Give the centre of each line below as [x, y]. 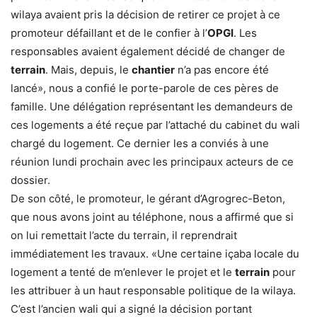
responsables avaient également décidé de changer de [148, 51]
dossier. [30, 180]
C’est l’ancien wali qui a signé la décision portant [131, 309]
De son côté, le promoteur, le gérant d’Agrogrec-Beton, [148, 198]
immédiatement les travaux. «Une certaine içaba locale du [155, 253]
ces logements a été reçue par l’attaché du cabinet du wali [155, 125]
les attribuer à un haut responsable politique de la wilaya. [153, 290]
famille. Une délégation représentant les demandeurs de [152, 106]
